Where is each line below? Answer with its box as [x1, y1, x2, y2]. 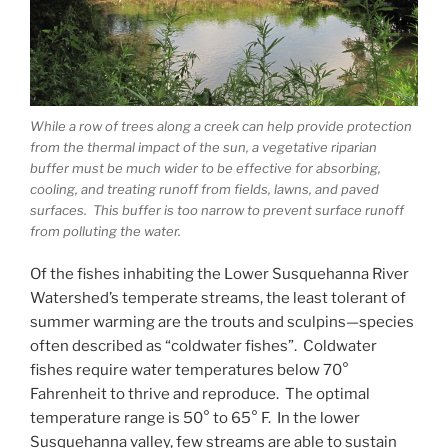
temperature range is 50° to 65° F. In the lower [30, 408, 360, 427]
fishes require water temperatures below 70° [30, 360, 349, 379]
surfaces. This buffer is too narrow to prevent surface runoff [30, 202, 404, 219]
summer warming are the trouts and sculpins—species [30, 312, 414, 331]
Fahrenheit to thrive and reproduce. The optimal [30, 384, 370, 403]
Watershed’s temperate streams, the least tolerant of [30, 288, 406, 307]
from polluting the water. [30, 223, 181, 240]
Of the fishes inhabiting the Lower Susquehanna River [30, 264, 409, 283]
